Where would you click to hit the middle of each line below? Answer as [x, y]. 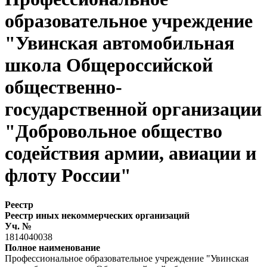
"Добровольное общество [114, 131]
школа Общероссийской [109, 65]
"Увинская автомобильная [119, 43]
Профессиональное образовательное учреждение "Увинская [127, 258]
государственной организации [133, 109]
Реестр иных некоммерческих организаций [97, 215]
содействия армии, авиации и [131, 153]
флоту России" [68, 176]
